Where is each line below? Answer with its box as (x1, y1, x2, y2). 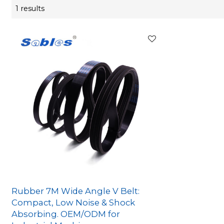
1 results (15, 4, 45, 13)
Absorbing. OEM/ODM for (11, 209, 120, 219)
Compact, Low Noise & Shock (11, 197, 135, 208)
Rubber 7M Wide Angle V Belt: (11, 186, 140, 196)
